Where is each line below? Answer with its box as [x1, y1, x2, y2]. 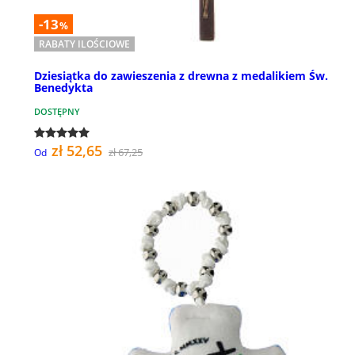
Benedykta [34, 80, 93, 96]
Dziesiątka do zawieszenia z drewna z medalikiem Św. [34, 68, 328, 84]
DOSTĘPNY [34, 105, 80, 118]
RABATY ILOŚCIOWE [39, 36, 130, 51]
